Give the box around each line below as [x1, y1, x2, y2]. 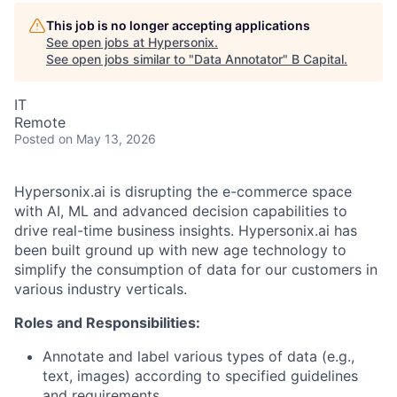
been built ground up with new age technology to [14, 241, 346, 259]
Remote [14, 113, 66, 131]
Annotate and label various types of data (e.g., [43, 347, 354, 365]
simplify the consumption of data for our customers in [14, 261, 378, 278]
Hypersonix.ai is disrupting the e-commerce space [14, 183, 352, 200]
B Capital [292, 51, 344, 66]
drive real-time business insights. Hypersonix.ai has [14, 222, 357, 239]
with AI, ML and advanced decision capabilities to [14, 202, 347, 220]
